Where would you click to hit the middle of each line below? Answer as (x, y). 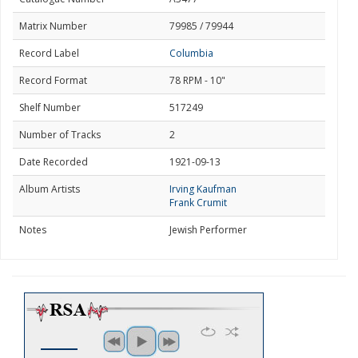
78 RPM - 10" (197, 80)
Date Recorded (54, 162)
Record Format (53, 80)
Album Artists (50, 189)
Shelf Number (50, 107)
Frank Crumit (198, 203)
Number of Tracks (60, 135)
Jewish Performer (208, 230)
